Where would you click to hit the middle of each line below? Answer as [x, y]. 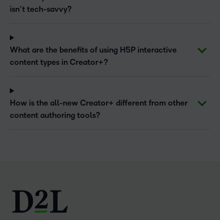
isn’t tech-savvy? [41, 10]
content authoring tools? [55, 116]
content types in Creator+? [59, 63]
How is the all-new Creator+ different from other [99, 103]
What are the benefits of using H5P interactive [93, 50]
